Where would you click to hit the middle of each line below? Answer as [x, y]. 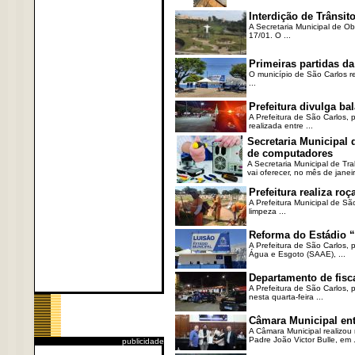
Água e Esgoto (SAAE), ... [297, 254]
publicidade [143, 341]
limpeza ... [267, 211]
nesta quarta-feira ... [286, 297]
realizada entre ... [281, 126]
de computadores [290, 153]
